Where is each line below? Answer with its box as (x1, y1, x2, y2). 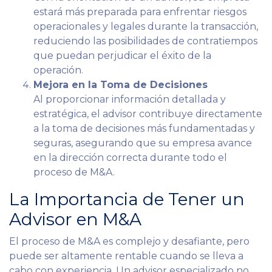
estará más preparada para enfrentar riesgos (33, 5, 246, 18)
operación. (33, 64, 83, 76)
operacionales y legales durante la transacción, (33, 20, 258, 32)
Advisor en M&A (9, 208, 141, 229)
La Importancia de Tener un (9, 188, 245, 209)
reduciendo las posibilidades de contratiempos (33, 35, 257, 47)
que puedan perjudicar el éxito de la (33, 49, 211, 61)
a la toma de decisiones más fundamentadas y (33, 122, 255, 134)
